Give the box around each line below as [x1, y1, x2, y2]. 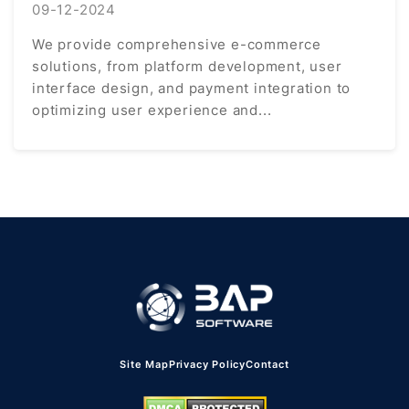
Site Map [120, 358, 169, 372]
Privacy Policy [168, 358, 246, 372]
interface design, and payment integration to [32, 79, 351, 97]
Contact [246, 358, 289, 372]
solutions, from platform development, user [32, 58, 342, 75]
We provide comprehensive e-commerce [32, 36, 321, 53]
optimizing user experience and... [32, 101, 272, 119]
